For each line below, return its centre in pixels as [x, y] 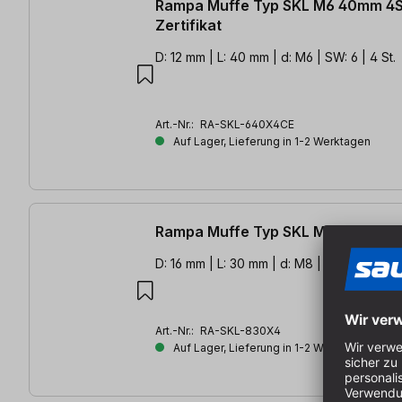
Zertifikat [188, 26]
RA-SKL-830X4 [240, 330]
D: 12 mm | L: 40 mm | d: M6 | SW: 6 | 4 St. [275, 57]
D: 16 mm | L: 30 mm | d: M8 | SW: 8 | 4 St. [276, 263]
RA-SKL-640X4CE [247, 125]
